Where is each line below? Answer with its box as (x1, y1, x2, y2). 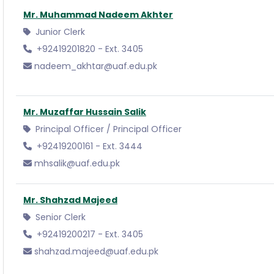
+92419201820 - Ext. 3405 (34, 43, 143, 55)
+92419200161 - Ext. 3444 (34, 140, 143, 152)
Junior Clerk (33, 26, 85, 38)
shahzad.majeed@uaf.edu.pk (34, 245, 158, 257)
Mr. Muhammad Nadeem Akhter (23, 9, 173, 21)
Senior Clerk (33, 211, 86, 223)
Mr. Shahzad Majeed (23, 194, 117, 206)
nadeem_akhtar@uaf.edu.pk (34, 60, 157, 72)
